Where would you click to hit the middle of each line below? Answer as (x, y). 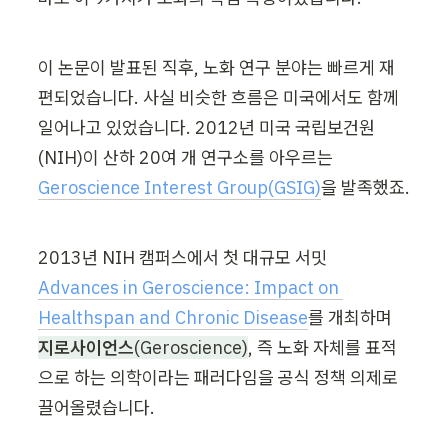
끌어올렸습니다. (96, 407)
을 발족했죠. (365, 187)
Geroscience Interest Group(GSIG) (179, 187)
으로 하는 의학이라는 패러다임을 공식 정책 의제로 (218, 377)
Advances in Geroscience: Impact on (188, 287)
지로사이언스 (86, 347)
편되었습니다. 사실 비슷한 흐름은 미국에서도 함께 (218, 97)
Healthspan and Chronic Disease (173, 317)
